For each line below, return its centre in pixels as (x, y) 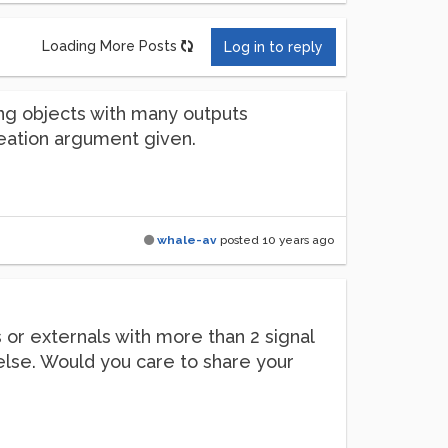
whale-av (187, 240)
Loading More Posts (109, 45)
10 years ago (298, 240)
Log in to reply (273, 47)
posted (239, 240)
